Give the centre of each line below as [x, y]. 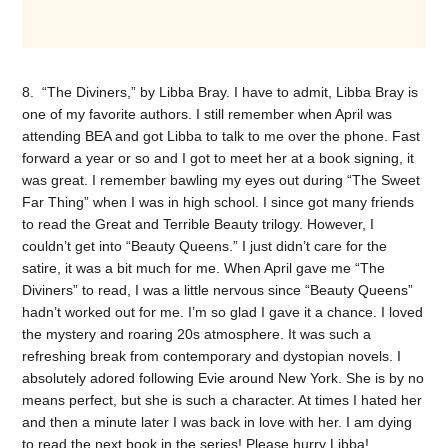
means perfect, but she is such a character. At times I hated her [222, 400]
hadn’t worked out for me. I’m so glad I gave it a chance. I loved [223, 312]
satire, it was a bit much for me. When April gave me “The [204, 268]
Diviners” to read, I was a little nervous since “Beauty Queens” [218, 290]
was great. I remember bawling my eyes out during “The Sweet [221, 180]
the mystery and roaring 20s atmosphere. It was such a [197, 334]
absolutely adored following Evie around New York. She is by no [223, 378]
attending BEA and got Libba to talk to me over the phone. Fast [221, 136]
